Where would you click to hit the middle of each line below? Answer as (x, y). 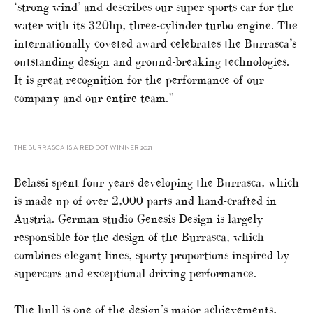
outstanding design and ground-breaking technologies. (152, 62)
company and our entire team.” (94, 98)
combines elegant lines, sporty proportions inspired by (152, 255)
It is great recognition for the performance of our (139, 80)
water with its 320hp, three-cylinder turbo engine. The (156, 26)
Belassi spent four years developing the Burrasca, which (156, 183)
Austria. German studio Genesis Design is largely (138, 219)
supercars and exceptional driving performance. (135, 274)
